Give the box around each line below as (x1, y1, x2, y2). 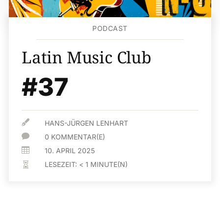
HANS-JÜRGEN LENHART (45, 119, 129, 127)
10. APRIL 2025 (45, 146, 95, 155)
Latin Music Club (22, 46, 151, 68)
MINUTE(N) (90, 160, 128, 168)
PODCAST (92, 24, 128, 32)
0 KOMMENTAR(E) (45, 133, 106, 141)
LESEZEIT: (45, 160, 80, 168)
